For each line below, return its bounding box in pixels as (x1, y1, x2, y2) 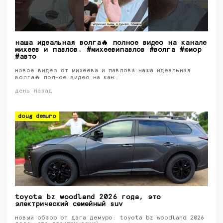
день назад (15, 88, 52, 94)
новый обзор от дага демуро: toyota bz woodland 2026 (15, 215, 204, 221)
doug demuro (18, 113, 56, 119)
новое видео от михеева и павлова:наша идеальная (15, 68, 190, 74)
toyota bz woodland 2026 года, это (15, 194, 161, 201)
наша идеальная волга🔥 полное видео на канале (15, 39, 207, 46)
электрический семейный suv (15, 201, 123, 208)
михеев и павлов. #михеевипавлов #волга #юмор (15, 46, 202, 53)
